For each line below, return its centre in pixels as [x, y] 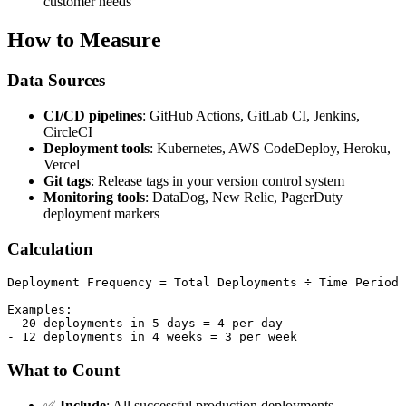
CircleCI [68, 131]
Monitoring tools [94, 197]
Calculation [50, 248]
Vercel [62, 164]
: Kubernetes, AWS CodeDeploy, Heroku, [270, 148]
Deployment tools [97, 148]
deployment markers [101, 213]
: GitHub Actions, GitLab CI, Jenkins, [251, 115]
